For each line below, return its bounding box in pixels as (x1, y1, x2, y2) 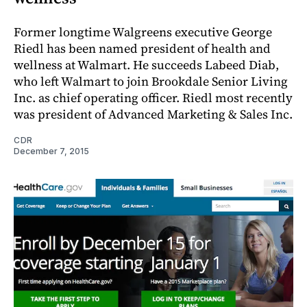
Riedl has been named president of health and (14, 39, 271, 57)
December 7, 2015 (14, 145, 89, 156)
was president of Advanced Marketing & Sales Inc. (14, 105, 293, 123)
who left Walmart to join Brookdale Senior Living (14, 72, 288, 90)
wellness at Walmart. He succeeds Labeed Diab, (14, 56, 279, 73)
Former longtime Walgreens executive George (14, 23, 272, 40)
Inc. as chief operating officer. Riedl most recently (14, 88, 293, 106)
